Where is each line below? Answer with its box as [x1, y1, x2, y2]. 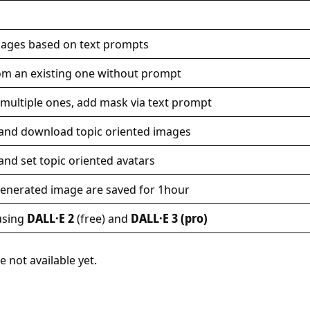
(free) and [73, 210, 131, 227]
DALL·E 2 [26, 210, 74, 227]
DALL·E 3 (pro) [130, 210, 208, 227]
